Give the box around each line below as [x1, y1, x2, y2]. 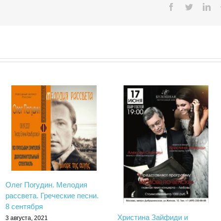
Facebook [175, 2, 205, 10]
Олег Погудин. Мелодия [5, 180, 87, 189]
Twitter [192, 2, 215, 10]
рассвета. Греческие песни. [5, 191, 99, 200]
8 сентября [5, 202, 43, 211]
